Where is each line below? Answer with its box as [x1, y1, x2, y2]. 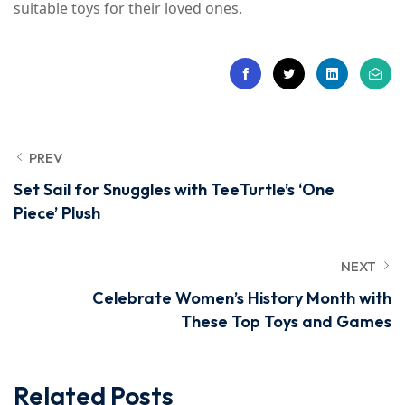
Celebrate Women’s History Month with [92, 287, 391, 308]
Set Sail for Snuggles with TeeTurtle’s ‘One [14, 179, 334, 200]
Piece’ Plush [14, 202, 100, 223]
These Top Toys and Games [181, 311, 391, 332]
